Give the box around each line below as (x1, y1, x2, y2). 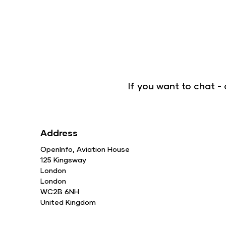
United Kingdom (40, 197, 96, 206)
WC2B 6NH (40, 187, 79, 196)
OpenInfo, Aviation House (40, 144, 130, 153)
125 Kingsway (40, 155, 86, 164)
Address (40, 127, 78, 138)
